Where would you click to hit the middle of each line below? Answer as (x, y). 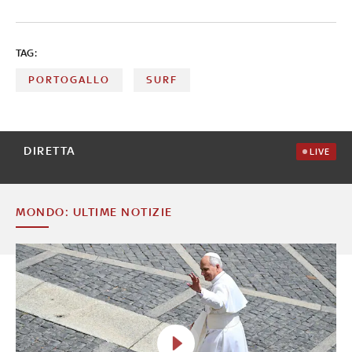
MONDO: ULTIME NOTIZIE (94, 211)
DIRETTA (50, 150)
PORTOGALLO (69, 79)
